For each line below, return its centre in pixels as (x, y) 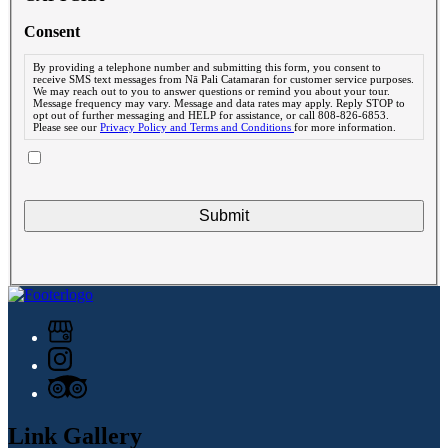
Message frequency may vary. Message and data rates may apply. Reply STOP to (219, 103)
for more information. (345, 127)
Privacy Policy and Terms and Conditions (197, 127)
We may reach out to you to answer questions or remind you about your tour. (211, 91)
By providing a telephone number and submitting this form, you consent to (207, 67)
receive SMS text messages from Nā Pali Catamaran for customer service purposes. (223, 79)
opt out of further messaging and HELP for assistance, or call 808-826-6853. (211, 115)
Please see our (66, 127)
